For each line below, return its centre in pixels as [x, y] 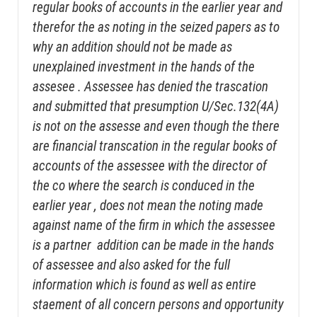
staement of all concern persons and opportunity [158, 305]
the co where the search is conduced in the [144, 186]
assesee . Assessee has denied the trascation [150, 87]
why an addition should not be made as [132, 47]
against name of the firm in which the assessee [154, 226]
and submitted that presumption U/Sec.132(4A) [157, 107]
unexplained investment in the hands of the [144, 67]
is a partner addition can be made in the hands [153, 246]
